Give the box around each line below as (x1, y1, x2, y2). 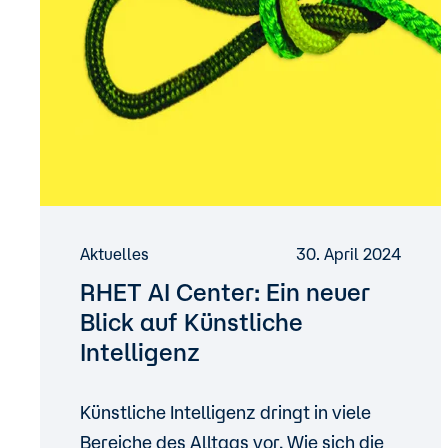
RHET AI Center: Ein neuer (80, 278, 370, 306)
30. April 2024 (296, 245, 402, 263)
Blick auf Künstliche (80, 308, 303, 336)
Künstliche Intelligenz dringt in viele (80, 402, 371, 422)
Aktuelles (80, 245, 149, 263)
